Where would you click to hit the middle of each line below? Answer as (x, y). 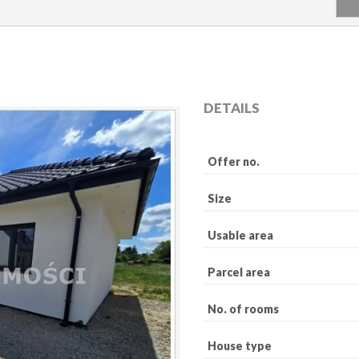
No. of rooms (243, 309)
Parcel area (239, 272)
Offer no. (234, 161)
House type (240, 346)
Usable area (240, 235)
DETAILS (232, 108)
